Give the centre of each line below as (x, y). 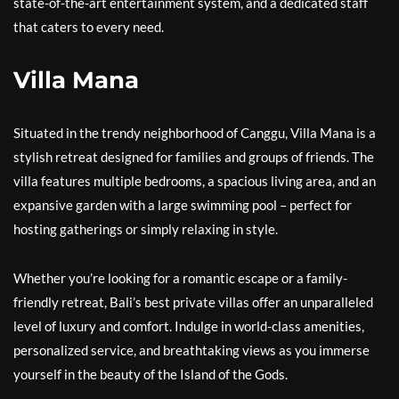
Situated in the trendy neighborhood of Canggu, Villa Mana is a (195, 133)
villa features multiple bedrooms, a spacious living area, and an (195, 181)
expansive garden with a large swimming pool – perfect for (183, 205)
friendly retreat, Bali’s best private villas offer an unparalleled (193, 302)
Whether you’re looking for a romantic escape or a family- (180, 278)
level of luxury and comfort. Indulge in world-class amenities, (189, 326)
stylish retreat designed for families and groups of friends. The (194, 157)
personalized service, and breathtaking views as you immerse (191, 350)
